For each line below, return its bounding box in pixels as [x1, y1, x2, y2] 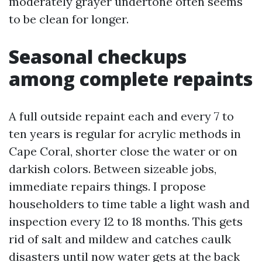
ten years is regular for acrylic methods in [9, 126, 241, 141]
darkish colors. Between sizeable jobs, [9, 161, 216, 176]
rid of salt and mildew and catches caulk [9, 232, 231, 246]
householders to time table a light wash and [9, 196, 250, 211]
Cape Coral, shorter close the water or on [9, 144, 237, 158]
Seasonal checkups [9, 44, 187, 69]
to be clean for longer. [9, 12, 129, 26]
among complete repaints [9, 66, 253, 91]
